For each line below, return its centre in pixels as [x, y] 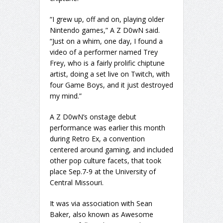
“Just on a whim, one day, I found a [106, 41]
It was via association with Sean [101, 204]
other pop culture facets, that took [106, 161]
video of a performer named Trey [104, 52]
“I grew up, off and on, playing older [107, 19]
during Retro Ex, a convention [97, 139]
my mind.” [66, 96]
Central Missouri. [77, 183]
